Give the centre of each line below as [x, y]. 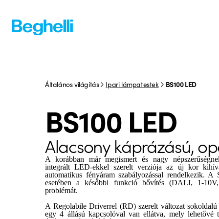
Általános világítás [72, 84]
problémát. [61, 190]
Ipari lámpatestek [132, 84]
